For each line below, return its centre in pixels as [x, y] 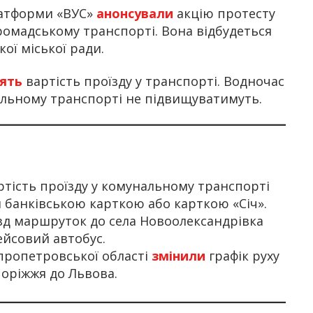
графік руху [242, 256]
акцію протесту [224, 13]
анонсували [135, 13]
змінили [179, 256]
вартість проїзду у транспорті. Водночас [153, 81]
